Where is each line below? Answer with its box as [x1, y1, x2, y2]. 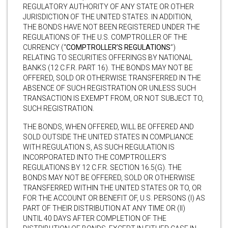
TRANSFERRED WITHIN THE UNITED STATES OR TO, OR [23, 183, 202, 192]
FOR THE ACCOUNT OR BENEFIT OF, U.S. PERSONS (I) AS [23, 193, 205, 202]
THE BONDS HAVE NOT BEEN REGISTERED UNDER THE [23, 22, 200, 31]
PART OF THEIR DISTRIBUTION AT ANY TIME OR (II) [23, 204, 185, 212]
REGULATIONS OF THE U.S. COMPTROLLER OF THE [23, 33, 187, 41]
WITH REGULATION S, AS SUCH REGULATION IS [23, 142, 175, 151]
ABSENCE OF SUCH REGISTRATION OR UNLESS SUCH [23, 83, 196, 92]
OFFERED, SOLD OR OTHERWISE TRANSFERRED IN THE [23, 73, 201, 82]
